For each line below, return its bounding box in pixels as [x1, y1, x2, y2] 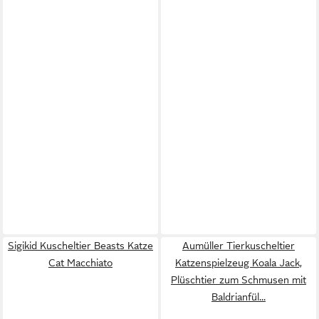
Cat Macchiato [48, 257, 113, 268]
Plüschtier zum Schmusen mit [171, 274, 306, 286]
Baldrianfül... [211, 291, 266, 303]
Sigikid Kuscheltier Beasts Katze [8, 240, 153, 251]
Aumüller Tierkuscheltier [182, 240, 295, 251]
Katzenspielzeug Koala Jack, [175, 257, 302, 268]
